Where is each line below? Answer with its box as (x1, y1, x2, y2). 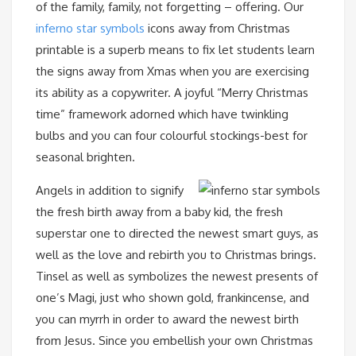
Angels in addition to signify (36, 182, 184, 198)
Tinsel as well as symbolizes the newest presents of (36, 268, 318, 284)
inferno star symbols (36, 20, 145, 36)
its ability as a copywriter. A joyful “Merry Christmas (36, 84, 308, 100)
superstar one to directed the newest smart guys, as (36, 225, 319, 241)
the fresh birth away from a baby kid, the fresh (36, 203, 283, 219)
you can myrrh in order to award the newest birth (36, 311, 299, 327)
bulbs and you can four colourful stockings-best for (36, 127, 308, 143)
